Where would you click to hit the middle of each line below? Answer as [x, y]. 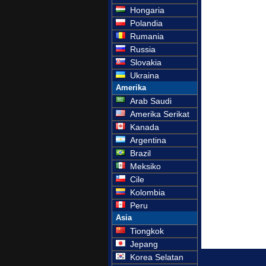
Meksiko [145, 166]
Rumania [147, 36]
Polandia [146, 23]
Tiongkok [147, 231]
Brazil [140, 153]
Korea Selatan [157, 257]
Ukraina [145, 75]
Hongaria [147, 10]
